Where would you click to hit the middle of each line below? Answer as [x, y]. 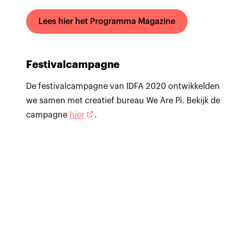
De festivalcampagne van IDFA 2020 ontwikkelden [123, 86]
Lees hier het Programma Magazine [107, 21]
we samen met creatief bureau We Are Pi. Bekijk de [123, 100]
